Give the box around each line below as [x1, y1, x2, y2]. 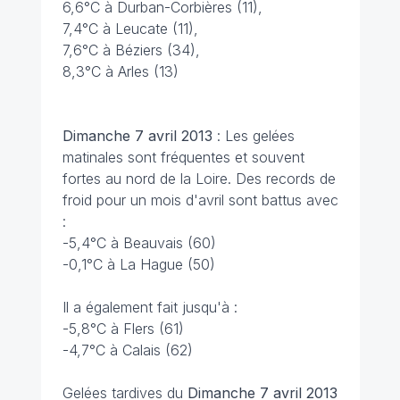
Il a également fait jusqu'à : [62, 298, 237, 316]
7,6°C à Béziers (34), [62, 41, 200, 59]
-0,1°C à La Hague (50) [62, 255, 215, 273]
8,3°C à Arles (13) [62, 62, 179, 80]
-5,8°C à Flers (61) [62, 320, 184, 337]
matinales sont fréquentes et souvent [62, 148, 304, 166]
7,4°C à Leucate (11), [62, 20, 198, 37]
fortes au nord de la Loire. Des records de [62, 170, 336, 187]
